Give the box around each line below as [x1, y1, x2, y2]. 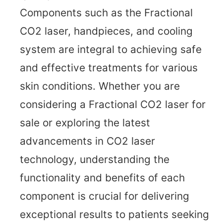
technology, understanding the [20, 153, 169, 166]
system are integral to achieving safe [20, 43, 202, 55]
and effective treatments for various [20, 61, 198, 74]
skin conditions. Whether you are [20, 80, 180, 92]
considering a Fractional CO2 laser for [20, 98, 206, 111]
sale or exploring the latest [20, 116, 150, 129]
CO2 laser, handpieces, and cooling [20, 25, 193, 37]
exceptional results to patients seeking [20, 208, 209, 221]
